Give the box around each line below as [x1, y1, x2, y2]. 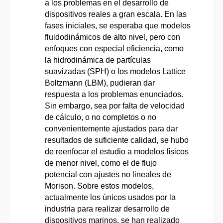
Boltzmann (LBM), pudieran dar [45, 78, 155, 87]
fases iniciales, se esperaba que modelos [45, 21, 191, 30]
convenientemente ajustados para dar [45, 124, 178, 133]
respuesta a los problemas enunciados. [45, 90, 183, 99]
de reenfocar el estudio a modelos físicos [45, 147, 189, 156]
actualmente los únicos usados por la [45, 193, 176, 202]
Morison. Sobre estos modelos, [45, 181, 154, 190]
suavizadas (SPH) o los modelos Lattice [45, 67, 186, 76]
